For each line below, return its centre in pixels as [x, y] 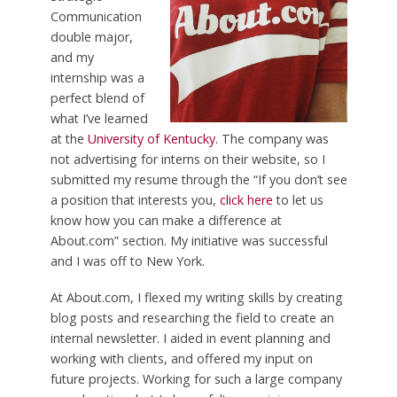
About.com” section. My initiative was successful [189, 240]
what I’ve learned [99, 118]
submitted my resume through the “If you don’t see [198, 179]
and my [72, 57]
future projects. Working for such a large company [196, 378]
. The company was [272, 138]
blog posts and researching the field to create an [192, 317]
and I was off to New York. [127, 261]
